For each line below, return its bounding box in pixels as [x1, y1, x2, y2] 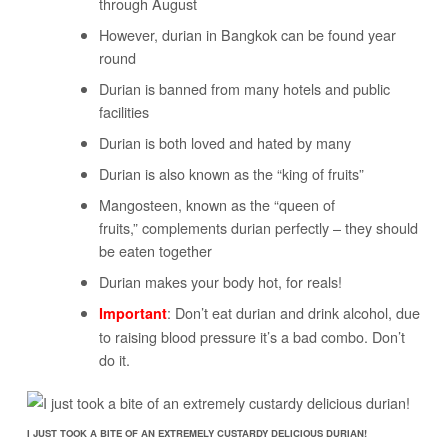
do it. [98, 349, 130, 371]
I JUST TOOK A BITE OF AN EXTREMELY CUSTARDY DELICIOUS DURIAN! [26, 426, 367, 441]
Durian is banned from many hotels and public [98, 78, 390, 100]
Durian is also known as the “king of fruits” [98, 163, 364, 185]
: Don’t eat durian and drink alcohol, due [166, 302, 420, 324]
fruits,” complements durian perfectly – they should [98, 217, 418, 239]
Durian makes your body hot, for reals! [98, 271, 342, 293]
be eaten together [98, 240, 212, 262]
